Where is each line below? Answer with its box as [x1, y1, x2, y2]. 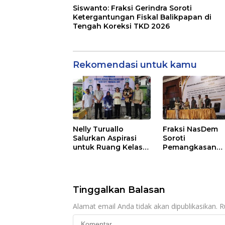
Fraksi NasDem [163, 125, 218, 134]
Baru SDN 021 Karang [73, 152, 151, 161]
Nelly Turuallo [73, 125, 124, 134]
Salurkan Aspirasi [73, 134, 137, 143]
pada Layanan [163, 179, 216, 188]
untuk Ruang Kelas [73, 143, 143, 152]
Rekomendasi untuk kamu [73, 59, 197, 71]
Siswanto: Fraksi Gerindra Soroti [73, 4, 192, 13]
